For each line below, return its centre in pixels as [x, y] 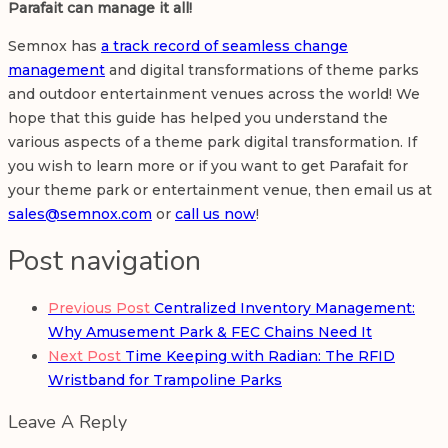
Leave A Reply [67, 422]
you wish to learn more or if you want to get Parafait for [208, 165]
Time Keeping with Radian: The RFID [258, 356]
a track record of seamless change [224, 45]
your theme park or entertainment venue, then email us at [220, 189]
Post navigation [104, 261]
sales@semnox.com [80, 213]
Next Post [84, 356]
